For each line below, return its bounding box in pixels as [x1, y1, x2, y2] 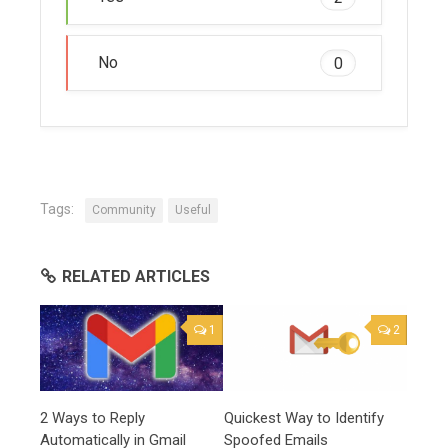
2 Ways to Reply [40, 409, 145, 428]
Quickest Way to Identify [224, 409, 384, 428]
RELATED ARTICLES [62, 266, 210, 286]
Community [92, 202, 156, 217]
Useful [175, 202, 211, 217]
